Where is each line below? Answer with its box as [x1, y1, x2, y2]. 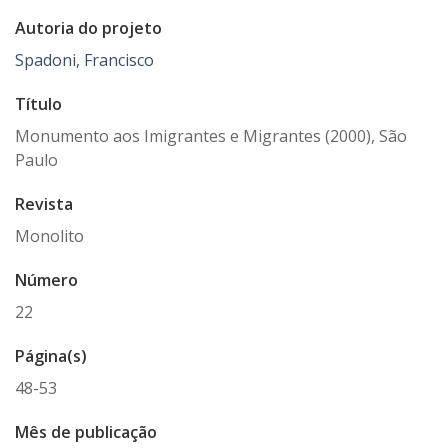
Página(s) [15, 345, 87, 367]
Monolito [15, 225, 84, 247]
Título [15, 93, 62, 115]
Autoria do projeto [15, 17, 162, 39]
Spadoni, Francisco [15, 49, 154, 71]
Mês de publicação [15, 421, 157, 443]
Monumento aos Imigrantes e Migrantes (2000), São [15, 125, 407, 147]
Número [15, 269, 78, 291]
